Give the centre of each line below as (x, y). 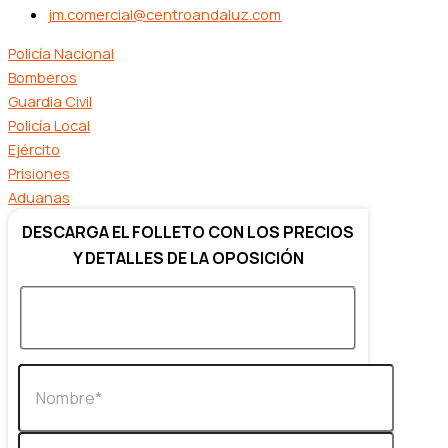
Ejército (34, 149)
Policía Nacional (61, 53)
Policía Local (49, 125)
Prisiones (39, 173)
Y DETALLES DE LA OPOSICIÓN (188, 258)
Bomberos (42, 77)
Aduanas (39, 197)
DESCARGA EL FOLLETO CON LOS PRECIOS (188, 232)
